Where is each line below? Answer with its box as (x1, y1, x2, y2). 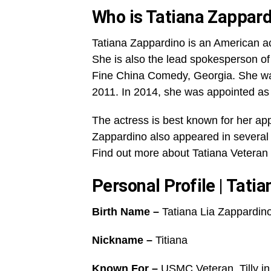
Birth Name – (92, 206, 159, 218)
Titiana (155, 234, 188, 246)
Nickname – (92, 234, 155, 246)
